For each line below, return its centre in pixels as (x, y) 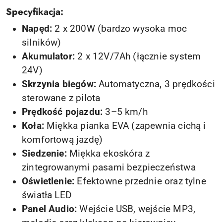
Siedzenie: (44, 153)
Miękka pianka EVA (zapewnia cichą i (125, 126)
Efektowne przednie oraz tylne (140, 181)
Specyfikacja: (35, 11)
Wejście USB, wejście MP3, (136, 209)
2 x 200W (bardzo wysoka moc (120, 28)
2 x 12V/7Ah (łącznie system (138, 56)
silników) (42, 42)
